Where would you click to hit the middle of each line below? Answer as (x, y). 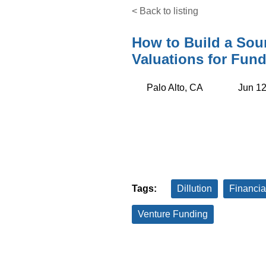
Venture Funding (173, 214)
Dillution (194, 188)
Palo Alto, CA (175, 88)
